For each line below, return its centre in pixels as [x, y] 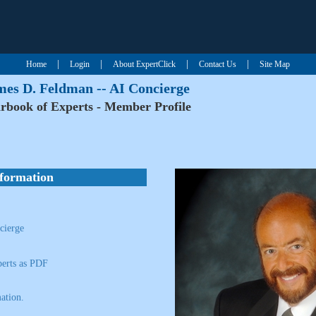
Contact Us [218, 64]
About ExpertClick [144, 64]
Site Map [275, 64]
